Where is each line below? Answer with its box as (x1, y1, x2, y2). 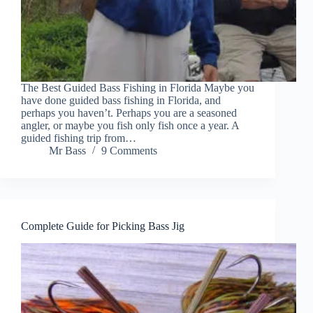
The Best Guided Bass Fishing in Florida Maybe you (21, 82, 254, 94)
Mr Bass (49, 145, 86, 157)
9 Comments (101, 145, 157, 157)
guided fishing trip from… (21, 132, 136, 145)
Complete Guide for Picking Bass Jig (21, 220, 184, 233)
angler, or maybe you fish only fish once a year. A (21, 119, 239, 132)
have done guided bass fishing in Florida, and (21, 94, 221, 107)
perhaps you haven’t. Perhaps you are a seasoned (21, 107, 237, 119)
